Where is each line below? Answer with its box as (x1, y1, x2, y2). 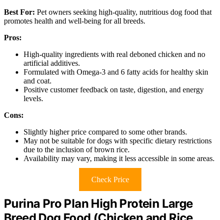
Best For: (4, 7, 35, 16)
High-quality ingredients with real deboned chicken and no (24, 50, 205, 58)
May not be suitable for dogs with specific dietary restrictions (24, 136, 212, 145)
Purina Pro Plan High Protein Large (4, 196, 193, 211)
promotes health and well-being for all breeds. (4, 16, 145, 25)
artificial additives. (24, 58, 80, 67)
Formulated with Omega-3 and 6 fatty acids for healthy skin (24, 67, 208, 76)
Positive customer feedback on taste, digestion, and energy (24, 85, 204, 94)
